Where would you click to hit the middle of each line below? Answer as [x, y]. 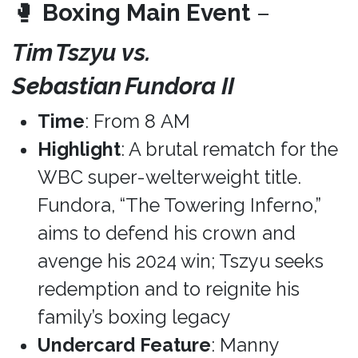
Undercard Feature [124, 345]
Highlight [79, 149]
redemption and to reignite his [169, 289]
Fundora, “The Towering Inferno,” [179, 205]
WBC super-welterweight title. [169, 177]
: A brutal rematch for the [229, 149]
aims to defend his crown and [167, 233]
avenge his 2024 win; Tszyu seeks [181, 261]
